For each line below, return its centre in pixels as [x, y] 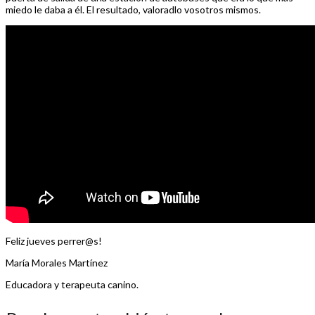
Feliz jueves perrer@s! [54, 240]
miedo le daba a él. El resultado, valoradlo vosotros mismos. [133, 9]
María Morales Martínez [57, 262]
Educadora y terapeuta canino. [72, 284]
